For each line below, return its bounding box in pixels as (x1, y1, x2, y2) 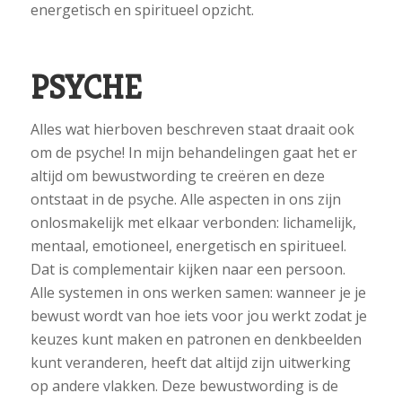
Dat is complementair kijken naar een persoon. (30, 258, 345, 279)
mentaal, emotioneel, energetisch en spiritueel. (30, 235, 346, 256)
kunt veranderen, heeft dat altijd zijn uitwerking (30, 352, 351, 372)
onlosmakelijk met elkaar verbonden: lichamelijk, (30, 212, 356, 232)
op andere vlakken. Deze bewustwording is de (30, 375, 338, 396)
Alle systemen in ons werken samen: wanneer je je (30, 282, 366, 302)
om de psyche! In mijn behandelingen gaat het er (30, 142, 357, 162)
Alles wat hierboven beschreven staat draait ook (30, 118, 354, 139)
